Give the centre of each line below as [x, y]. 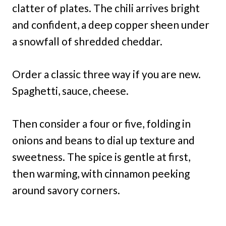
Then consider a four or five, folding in [101, 123]
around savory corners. [66, 190]
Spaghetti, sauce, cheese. [70, 90]
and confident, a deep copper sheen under [111, 24]
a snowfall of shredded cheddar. [87, 41]
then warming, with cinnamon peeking [101, 173]
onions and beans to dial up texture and [103, 140]
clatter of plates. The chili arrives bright [106, 8]
